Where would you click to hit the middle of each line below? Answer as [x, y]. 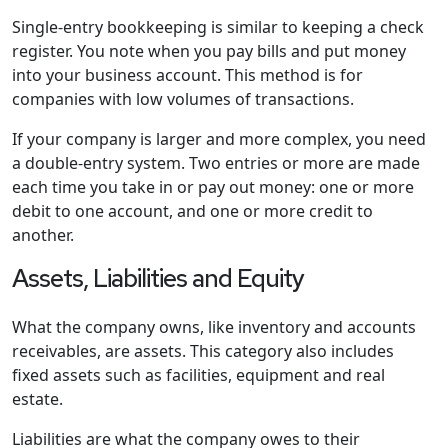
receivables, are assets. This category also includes [203, 351]
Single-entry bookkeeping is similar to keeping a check [218, 27]
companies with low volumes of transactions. [183, 99]
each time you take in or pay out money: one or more [213, 187]
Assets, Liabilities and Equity [158, 278]
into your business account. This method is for [187, 75]
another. [43, 235]
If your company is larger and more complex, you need [219, 139]
